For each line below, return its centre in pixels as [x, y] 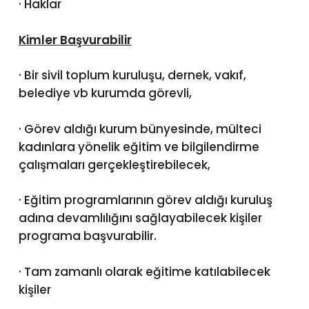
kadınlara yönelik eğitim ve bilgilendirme [139, 147]
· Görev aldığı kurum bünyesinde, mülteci [140, 129]
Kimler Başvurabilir [75, 40]
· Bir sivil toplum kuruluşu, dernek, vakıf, [132, 76]
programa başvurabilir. [87, 236]
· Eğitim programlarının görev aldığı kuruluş [145, 200]
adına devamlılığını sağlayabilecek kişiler [140, 218]
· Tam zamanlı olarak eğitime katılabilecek [144, 271]
